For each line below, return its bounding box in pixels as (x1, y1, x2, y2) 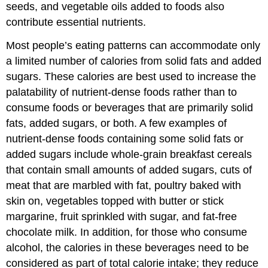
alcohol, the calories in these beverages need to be (6, 242, 249, 254)
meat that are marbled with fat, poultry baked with (6, 179, 242, 192)
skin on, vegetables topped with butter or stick (6, 195, 224, 208)
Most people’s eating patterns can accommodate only (6, 39, 261, 52)
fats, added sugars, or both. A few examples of (6, 117, 227, 130)
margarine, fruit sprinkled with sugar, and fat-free (6, 211, 237, 223)
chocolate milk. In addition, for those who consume (6, 226, 248, 239)
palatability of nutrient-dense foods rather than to (6, 86, 237, 99)
